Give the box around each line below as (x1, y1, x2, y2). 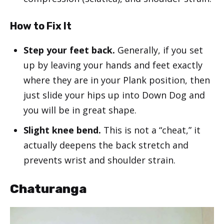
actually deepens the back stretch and (23, 138, 188, 151)
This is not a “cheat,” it (101, 123, 200, 136)
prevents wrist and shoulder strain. (23, 153, 175, 166)
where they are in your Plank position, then (23, 73, 210, 86)
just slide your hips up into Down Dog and (23, 88, 205, 101)
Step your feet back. (23, 43, 115, 56)
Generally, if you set (115, 43, 203, 56)
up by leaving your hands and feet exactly (23, 58, 202, 71)
